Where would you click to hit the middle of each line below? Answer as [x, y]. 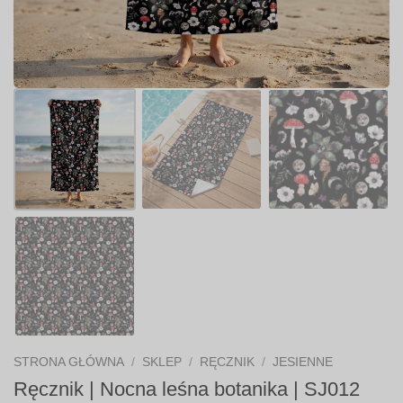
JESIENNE [303, 362]
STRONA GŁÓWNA [69, 362]
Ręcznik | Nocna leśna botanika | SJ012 [187, 389]
